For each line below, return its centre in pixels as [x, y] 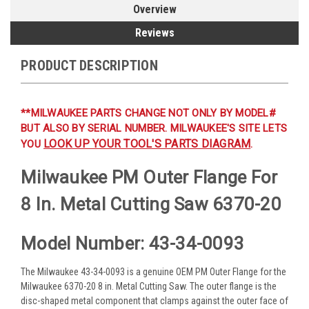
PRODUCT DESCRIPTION [89, 65]
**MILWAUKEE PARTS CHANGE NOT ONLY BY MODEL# [148, 113]
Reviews [154, 32]
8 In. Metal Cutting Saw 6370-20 [151, 205]
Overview [154, 9]
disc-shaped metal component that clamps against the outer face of [154, 300]
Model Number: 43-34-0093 [132, 243]
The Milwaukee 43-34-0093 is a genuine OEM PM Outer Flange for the [153, 271]
